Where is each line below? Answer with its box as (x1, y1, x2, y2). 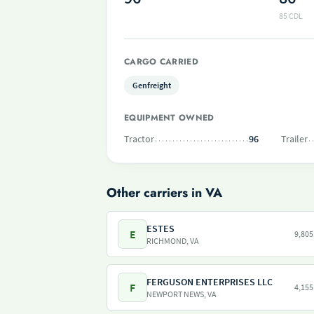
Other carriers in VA (107, 184, 222, 202)
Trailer (281, 132, 308, 145)
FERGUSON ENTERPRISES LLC (146, 275, 273, 288)
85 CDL (279, 11, 303, 21)
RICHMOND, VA (146, 235, 199, 246)
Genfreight (132, 80, 171, 90)
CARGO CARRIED (124, 55, 198, 68)
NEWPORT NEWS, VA (146, 289, 217, 299)
